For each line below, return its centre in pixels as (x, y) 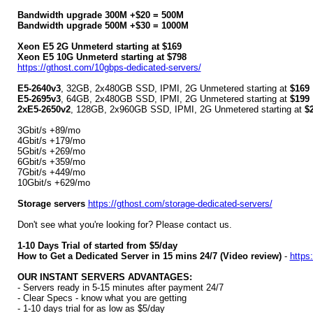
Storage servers (51, 204)
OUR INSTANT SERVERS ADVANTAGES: (104, 277)
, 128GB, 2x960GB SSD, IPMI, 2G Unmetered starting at (187, 109)
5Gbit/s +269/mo (51, 151)
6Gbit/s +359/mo (51, 162)
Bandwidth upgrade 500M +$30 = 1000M (103, 26)
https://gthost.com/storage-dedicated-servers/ (180, 204)
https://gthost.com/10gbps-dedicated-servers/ (109, 67)
